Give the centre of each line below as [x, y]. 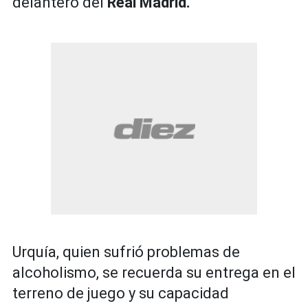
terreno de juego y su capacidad [121, 294]
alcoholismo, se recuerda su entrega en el [154, 273]
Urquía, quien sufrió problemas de [126, 252]
